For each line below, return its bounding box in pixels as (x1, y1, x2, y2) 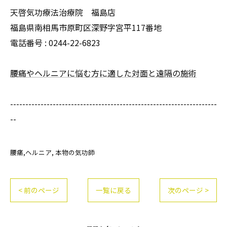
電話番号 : (10, 36, 49, 49)
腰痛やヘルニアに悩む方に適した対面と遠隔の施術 (10, 67, 197, 79)
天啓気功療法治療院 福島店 (10, 6, 116, 18)
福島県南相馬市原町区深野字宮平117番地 (10, 21, 162, 33)
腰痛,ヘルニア (10, 147, 52, 157)
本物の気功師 (55, 147, 95, 157)
